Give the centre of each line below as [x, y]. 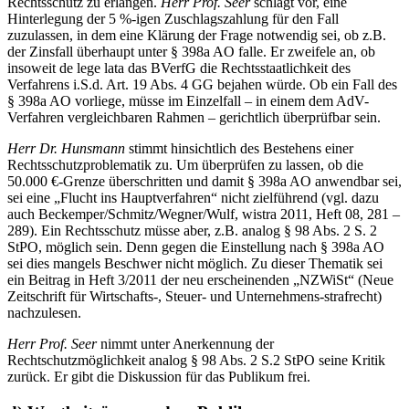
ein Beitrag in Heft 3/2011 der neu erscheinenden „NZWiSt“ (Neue [200, 279]
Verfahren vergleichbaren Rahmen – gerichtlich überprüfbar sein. [194, 117]
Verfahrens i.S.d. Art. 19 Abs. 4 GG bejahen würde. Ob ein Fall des [202, 84]
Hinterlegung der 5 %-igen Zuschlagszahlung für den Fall [173, 18]
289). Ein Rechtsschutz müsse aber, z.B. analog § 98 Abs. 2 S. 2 [192, 230]
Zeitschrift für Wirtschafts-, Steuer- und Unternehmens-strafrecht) [194, 296]
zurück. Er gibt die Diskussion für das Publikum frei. [159, 376]
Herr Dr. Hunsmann [68, 148]
